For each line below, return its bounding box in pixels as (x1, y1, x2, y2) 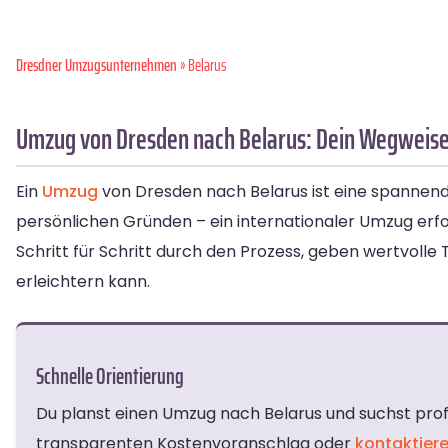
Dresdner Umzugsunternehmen (16, 52, 177, 78)
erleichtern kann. (16, 270, 150, 293)
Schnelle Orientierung (36, 359, 184, 394)
